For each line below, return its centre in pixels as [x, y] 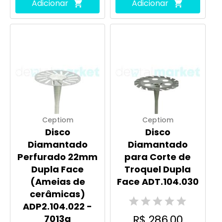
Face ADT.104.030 [158, 181]
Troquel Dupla [158, 169]
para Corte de [158, 157]
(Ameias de [57, 181]
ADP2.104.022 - [58, 206]
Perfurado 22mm [58, 157]
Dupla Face [58, 169]
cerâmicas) [58, 194]
